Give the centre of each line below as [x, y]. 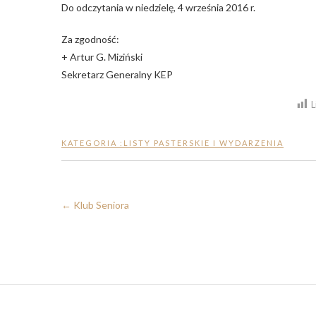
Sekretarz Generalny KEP [117, 74]
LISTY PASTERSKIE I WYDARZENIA [203, 143]
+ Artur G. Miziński [102, 56]
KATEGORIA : [92, 143]
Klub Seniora [100, 205]
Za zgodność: [90, 39]
